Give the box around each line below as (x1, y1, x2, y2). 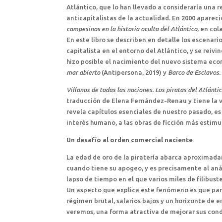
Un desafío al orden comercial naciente (66, 136, 193, 143)
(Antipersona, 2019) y (100, 68, 168, 76)
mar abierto (66, 68, 101, 76)
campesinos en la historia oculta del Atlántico (66, 25, 198, 32)
